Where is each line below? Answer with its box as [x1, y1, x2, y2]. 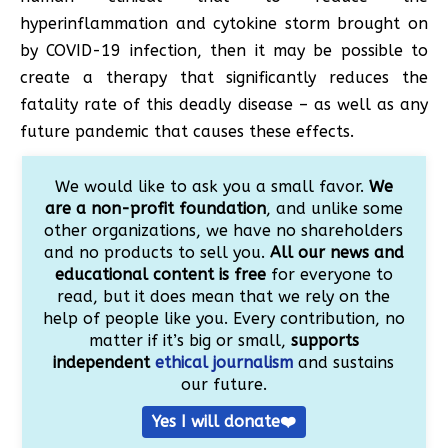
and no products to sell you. [43, 242, 270, 262]
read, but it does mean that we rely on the [57, 286, 391, 306]
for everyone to [265, 264, 393, 284]
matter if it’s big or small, [88, 330, 291, 350]
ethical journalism [155, 352, 294, 372]
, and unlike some [265, 198, 403, 218]
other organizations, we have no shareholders [44, 220, 404, 240]
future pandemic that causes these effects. [20, 121, 354, 141]
